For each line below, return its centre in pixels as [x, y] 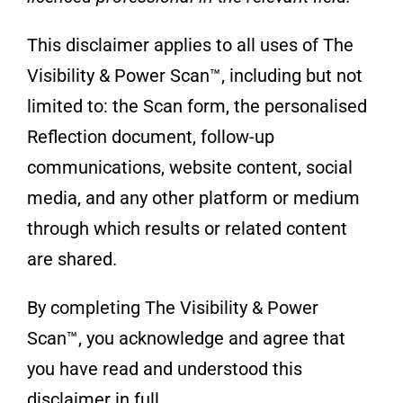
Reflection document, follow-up [150, 136]
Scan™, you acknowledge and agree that [186, 338]
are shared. [72, 259]
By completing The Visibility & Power [172, 307]
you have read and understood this [164, 368]
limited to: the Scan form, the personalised [197, 106]
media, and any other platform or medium [193, 197]
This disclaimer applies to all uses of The [190, 45]
